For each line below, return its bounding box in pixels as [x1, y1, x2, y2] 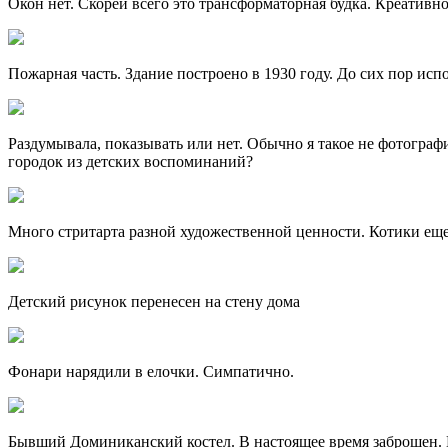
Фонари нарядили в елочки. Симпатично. [8, 363, 294, 381]
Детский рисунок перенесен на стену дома [8, 293, 300, 311]
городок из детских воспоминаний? [8, 153, 253, 171]
